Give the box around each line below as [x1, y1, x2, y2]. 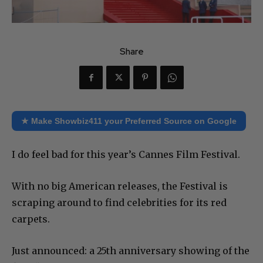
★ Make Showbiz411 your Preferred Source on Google [21, 116, 237, 126]
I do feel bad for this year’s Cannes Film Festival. [12, 149, 240, 161]
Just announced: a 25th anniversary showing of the [12, 245, 249, 257]
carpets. [12, 213, 50, 225]
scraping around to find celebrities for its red [12, 197, 227, 209]
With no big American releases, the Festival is [12, 180, 228, 193]
